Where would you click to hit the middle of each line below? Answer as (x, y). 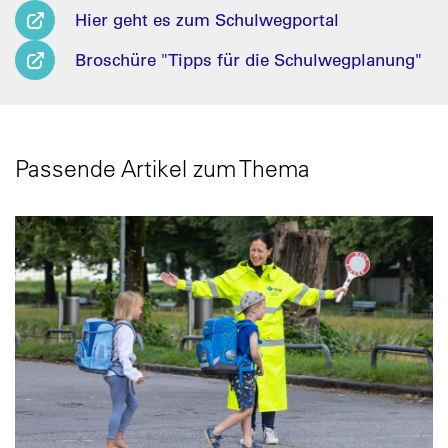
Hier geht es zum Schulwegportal (206, 20)
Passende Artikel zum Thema (162, 169)
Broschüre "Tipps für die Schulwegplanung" (248, 60)
